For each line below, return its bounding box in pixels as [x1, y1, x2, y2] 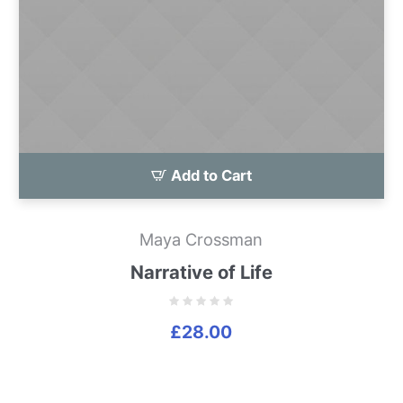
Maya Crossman [139, 228, 264, 249]
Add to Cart [170, 166, 252, 184]
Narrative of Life [130, 260, 273, 283]
